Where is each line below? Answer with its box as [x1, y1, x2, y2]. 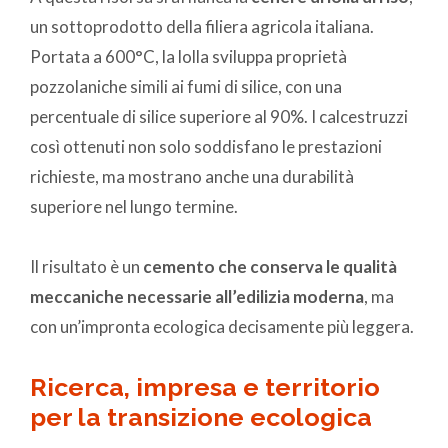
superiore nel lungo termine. [30, 196, 238, 218]
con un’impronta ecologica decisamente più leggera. [30, 316, 414, 338]
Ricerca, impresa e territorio [30, 372, 380, 403]
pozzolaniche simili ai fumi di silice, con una [30, 76, 342, 98]
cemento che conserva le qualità [143, 256, 397, 278]
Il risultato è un [30, 256, 143, 278]
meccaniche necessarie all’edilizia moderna [30, 286, 364, 308]
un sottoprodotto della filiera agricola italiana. [30, 16, 374, 38]
